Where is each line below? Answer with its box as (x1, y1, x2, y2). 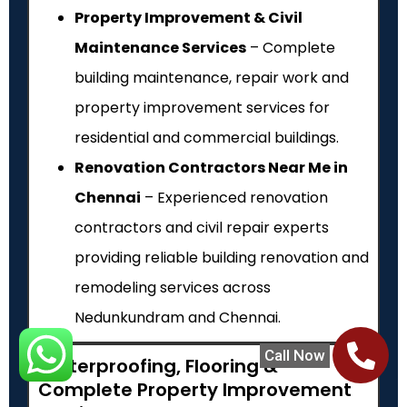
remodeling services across (74, 277, 271, 299)
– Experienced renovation (141, 187, 328, 209)
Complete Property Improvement (38, 377, 352, 403)
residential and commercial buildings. (74, 127, 339, 149)
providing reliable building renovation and (74, 247, 369, 269)
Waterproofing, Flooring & (38, 353, 278, 380)
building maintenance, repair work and (74, 67, 349, 89)
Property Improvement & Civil (74, 7, 303, 29)
